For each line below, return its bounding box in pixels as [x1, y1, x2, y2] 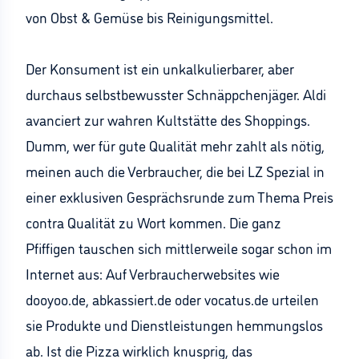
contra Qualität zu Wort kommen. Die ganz [26, 212, 281, 232]
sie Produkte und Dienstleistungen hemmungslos [26, 315, 323, 334]
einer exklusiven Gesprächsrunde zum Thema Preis [26, 187, 333, 206]
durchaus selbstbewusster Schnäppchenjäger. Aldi [26, 84, 326, 103]
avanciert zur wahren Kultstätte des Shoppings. [26, 110, 310, 129]
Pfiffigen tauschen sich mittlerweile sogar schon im [26, 238, 332, 257]
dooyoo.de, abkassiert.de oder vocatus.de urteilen [26, 289, 319, 309]
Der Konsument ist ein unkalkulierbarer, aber [26, 58, 294, 78]
